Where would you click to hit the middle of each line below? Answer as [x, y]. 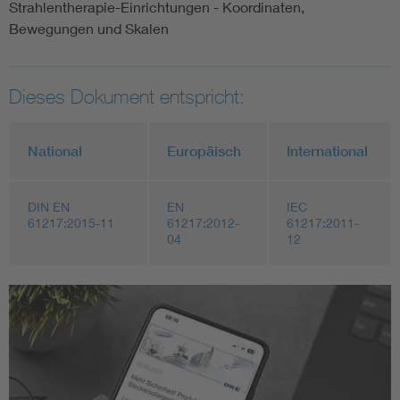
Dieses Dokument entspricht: [127, 96]
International [327, 150]
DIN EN [49, 206]
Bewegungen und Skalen [89, 28]
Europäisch [204, 150]
